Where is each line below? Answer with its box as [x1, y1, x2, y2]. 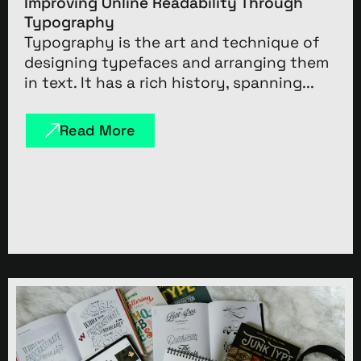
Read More [60, 120, 135, 139]
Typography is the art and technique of [24, 31, 319, 52]
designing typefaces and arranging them [24, 52, 329, 73]
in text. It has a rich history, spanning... [24, 72, 314, 93]
